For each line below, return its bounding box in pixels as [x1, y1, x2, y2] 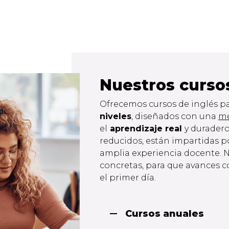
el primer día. [100, 172, 156, 182]
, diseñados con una [131, 111, 219, 121]
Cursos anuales [125, 208, 204, 219]
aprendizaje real [107, 123, 185, 133]
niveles [100, 111, 132, 121]
